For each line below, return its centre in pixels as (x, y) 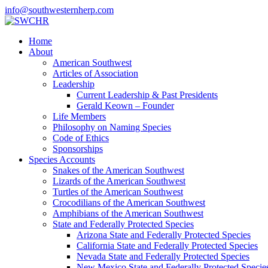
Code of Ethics (81, 138)
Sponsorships (78, 149)
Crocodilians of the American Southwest (129, 202)
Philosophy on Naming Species (112, 127)
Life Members (79, 116)
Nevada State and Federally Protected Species (163, 256)
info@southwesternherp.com (59, 10)
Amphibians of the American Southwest (128, 213)
